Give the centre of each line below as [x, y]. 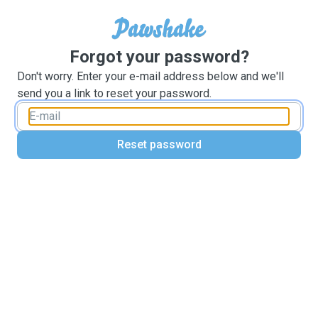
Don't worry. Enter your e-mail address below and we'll [150, 76]
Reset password [159, 144]
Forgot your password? [159, 57]
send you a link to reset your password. [114, 93]
